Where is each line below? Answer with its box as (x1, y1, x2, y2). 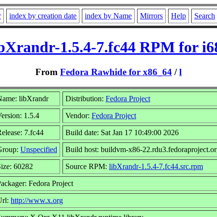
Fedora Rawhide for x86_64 (60, 66, 172, 77)
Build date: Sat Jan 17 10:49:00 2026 (65, 128, 179, 137)
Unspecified (20, 145, 57, 154)
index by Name (85, 12, 132, 20)
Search (194, 12, 215, 20)
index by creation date (9, 12, 77, 20)
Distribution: (65, 94, 106, 103)
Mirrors (140, 12, 163, 20)
